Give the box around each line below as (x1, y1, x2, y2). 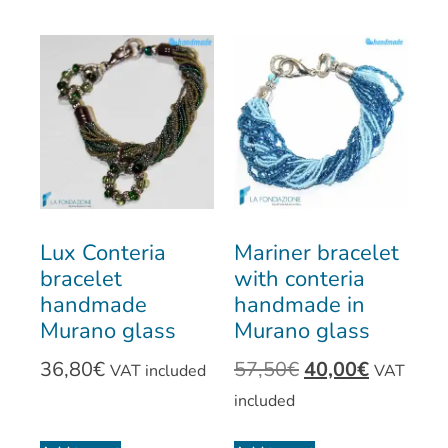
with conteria (234, 264, 365, 295)
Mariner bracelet (234, 238, 399, 269)
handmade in (234, 290, 365, 321)
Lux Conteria (40, 238, 166, 269)
